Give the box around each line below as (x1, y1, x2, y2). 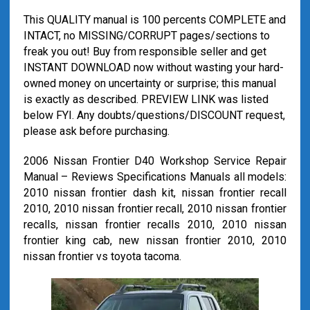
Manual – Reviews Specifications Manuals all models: (23, 170, 287, 183)
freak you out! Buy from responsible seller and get (23, 45, 266, 58)
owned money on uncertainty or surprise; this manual (23, 77, 276, 90)
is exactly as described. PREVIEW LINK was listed (23, 93, 268, 106)
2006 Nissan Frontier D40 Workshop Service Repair (23, 154, 287, 167)
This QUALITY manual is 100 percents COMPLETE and (23, 13, 286, 26)
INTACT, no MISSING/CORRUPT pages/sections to (23, 29, 270, 42)
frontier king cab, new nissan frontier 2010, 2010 (23, 234, 287, 247)
